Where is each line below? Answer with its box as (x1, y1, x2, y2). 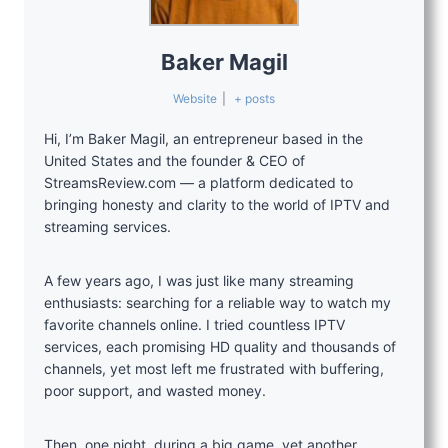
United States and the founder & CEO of (44, 151, 305, 169)
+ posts (234, 90, 276, 106)
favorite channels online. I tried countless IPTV (44, 315, 345, 333)
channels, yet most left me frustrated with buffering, (44, 359, 384, 377)
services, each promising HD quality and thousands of (44, 337, 396, 355)
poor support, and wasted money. (44, 381, 266, 399)
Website (172, 90, 217, 106)
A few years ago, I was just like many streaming (44, 271, 354, 289)
